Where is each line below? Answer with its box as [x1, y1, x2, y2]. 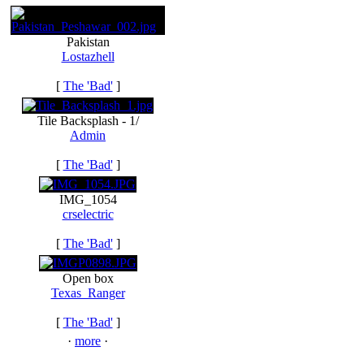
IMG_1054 [58, 193, 117, 206]
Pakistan [66, 35, 110, 49]
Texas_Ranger [50, 286, 125, 300]
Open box [62, 271, 114, 285]
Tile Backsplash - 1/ [37, 114, 139, 128]
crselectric [62, 207, 114, 221]
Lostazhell [61, 50, 115, 63]
